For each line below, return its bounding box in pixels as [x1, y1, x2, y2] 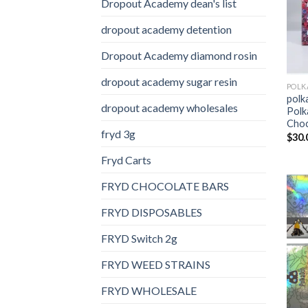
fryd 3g [101, 126, 135, 140]
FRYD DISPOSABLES [101, 205, 202, 219]
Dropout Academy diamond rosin [101, 48, 257, 62]
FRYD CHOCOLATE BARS [101, 179, 229, 192]
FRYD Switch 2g [101, 231, 177, 245]
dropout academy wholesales [101, 100, 238, 114]
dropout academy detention [101, 22, 232, 36]
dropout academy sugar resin [101, 74, 237, 88]
